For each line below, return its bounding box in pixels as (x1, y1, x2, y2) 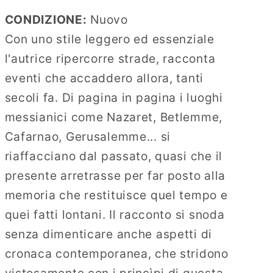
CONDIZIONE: (4, 12, 87, 27)
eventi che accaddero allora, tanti (4, 70, 204, 85)
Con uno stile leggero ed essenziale (4, 31, 214, 46)
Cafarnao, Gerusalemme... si (4, 129, 171, 144)
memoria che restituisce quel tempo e (4, 187, 228, 202)
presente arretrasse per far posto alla (4, 168, 225, 183)
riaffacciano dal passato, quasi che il (4, 148, 222, 163)
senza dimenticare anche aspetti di (4, 226, 213, 241)
